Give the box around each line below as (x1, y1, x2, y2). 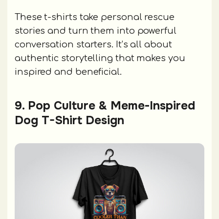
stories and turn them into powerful (15, 25, 176, 36)
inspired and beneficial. (15, 66, 122, 77)
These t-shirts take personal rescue (15, 12, 175, 22)
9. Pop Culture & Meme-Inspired (15, 98, 195, 113)
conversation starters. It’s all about (15, 39, 172, 49)
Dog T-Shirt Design (15, 112, 124, 128)
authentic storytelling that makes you (15, 53, 185, 63)
